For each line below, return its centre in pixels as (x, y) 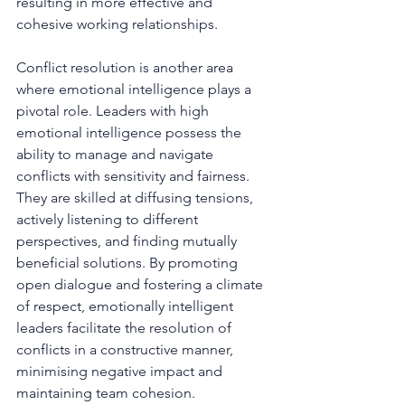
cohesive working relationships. (117, 24)
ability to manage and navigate (117, 154)
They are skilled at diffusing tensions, (137, 197)
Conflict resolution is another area (127, 67)
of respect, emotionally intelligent (127, 306)
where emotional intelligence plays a (136, 89)
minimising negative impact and (121, 371)
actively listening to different (109, 219)
